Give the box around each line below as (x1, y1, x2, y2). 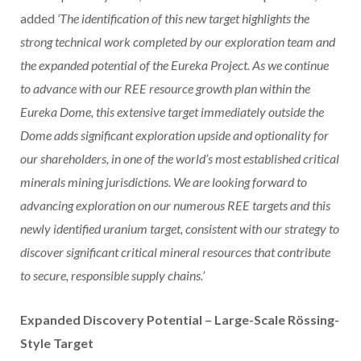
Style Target (20, 335, 93, 351)
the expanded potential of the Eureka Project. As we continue (20, 57, 329, 73)
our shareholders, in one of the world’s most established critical (20, 151, 339, 167)
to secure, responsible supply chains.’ (20, 268, 205, 284)
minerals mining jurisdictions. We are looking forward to (20, 174, 307, 190)
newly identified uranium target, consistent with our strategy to (20, 221, 339, 237)
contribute (277, 244, 330, 260)
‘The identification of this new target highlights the (57, 10, 309, 27)
